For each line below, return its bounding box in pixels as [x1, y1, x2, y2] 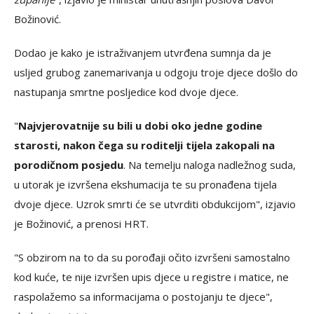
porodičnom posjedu [14, 158, 123, 172]
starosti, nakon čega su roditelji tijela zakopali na [14, 138, 275, 153]
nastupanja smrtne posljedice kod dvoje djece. [14, 85, 238, 100]
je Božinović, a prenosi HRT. [14, 217, 149, 231]
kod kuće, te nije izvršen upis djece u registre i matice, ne [14, 270, 289, 285]
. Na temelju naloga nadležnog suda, [123, 158, 296, 172]
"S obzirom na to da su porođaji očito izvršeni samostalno [14, 250, 290, 265]
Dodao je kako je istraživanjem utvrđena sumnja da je [14, 46, 271, 60]
